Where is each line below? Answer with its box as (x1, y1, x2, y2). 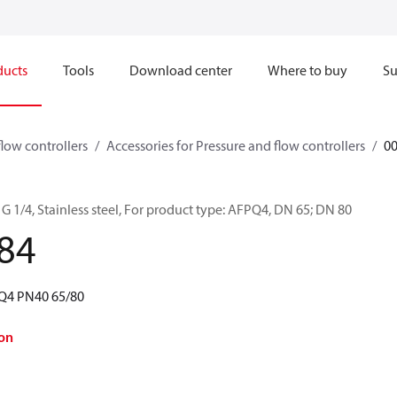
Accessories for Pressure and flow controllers (106, 136, 365, 154)
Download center (129, 61, 232, 79)
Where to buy (268, 61, 347, 79)
